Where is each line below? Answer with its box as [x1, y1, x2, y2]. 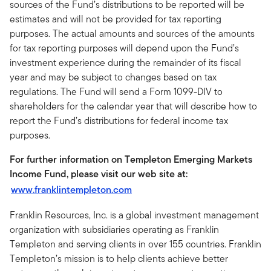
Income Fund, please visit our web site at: [10, 167, 188, 181]
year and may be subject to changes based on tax [10, 70, 217, 84]
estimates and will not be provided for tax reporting [10, 12, 221, 26]
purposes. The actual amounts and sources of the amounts [10, 27, 255, 41]
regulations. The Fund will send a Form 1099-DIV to [10, 85, 223, 99]
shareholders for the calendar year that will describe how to [10, 99, 257, 113]
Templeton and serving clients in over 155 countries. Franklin [10, 237, 261, 251]
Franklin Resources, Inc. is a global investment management [10, 208, 259, 222]
